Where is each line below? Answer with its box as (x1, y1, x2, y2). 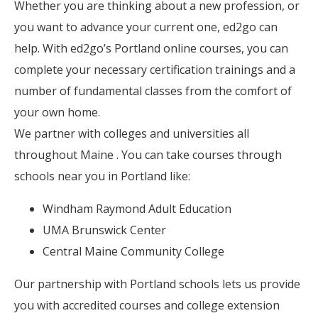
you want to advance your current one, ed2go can (14, 18, 278, 35)
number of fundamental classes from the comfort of (14, 82, 292, 99)
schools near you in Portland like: (14, 168, 190, 184)
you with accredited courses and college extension (14, 297, 280, 313)
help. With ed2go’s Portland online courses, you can (14, 40, 288, 56)
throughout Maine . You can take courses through (14, 146, 282, 163)
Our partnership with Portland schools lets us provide (14, 275, 300, 292)
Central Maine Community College (43, 243, 224, 259)
